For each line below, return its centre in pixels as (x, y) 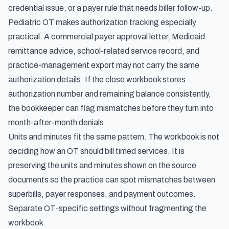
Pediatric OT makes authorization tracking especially (102, 22)
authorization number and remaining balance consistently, (110, 94)
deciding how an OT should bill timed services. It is (96, 151)
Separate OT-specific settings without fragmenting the (107, 208)
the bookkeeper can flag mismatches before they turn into (111, 108)
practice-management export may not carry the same (104, 65)
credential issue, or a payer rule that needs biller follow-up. (110, 8)
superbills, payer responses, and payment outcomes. (102, 194)
